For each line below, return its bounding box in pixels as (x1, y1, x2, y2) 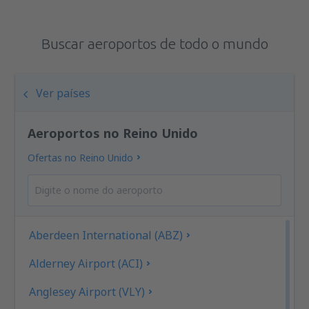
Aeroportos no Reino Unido (28, 124, 199, 141)
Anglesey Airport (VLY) (29, 283, 146, 299)
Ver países (36, 85, 91, 101)
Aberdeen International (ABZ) (29, 227, 183, 243)
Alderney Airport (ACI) (29, 255, 143, 271)
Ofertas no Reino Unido (28, 150, 134, 164)
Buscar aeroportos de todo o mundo (41, 34, 268, 52)
